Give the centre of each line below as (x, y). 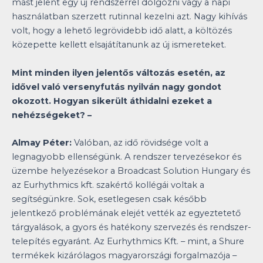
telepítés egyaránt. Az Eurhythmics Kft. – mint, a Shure (128, 241)
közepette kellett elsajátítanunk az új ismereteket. (119, 45)
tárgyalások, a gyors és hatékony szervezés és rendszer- (131, 227)
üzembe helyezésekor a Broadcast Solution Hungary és (131, 171)
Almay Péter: (43, 142)
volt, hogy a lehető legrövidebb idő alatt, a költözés (122, 31)
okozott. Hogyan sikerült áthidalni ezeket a (112, 101)
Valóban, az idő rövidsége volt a (141, 142)
